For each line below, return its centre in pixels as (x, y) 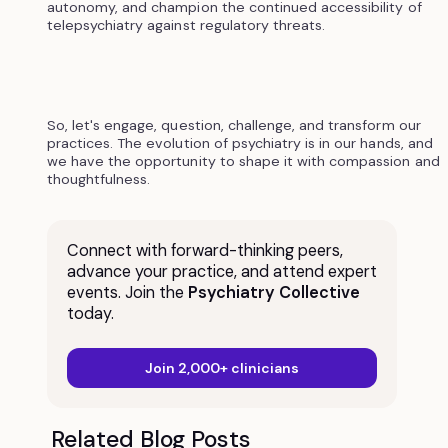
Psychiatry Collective (273, 292)
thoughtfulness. (98, 178)
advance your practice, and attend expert (221, 271)
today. (90, 313)
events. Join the (127, 292)
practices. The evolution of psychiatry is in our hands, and (239, 142)
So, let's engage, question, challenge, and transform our (233, 124)
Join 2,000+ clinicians (222, 367)
